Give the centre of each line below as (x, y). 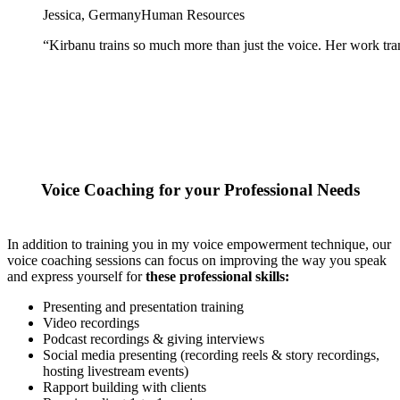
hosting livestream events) (116, 371)
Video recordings (91, 322)
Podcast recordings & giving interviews (154, 338)
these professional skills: (217, 276)
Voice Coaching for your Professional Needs (200, 189)
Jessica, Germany (92, 14)
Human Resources (193, 14)
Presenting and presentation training (143, 306)
